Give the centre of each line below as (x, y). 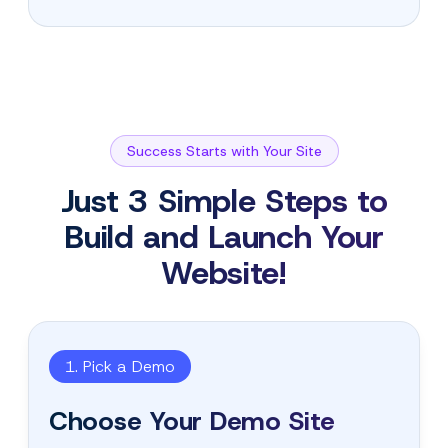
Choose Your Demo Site (192, 420)
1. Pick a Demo (120, 366)
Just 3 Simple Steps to (224, 200)
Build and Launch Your (224, 236)
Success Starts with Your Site (224, 150)
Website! (224, 272)
